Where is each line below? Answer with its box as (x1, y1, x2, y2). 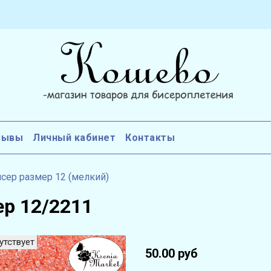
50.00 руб (145, 246, 198, 261)
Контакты (125, 131, 175, 143)
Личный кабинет (33, 131, 116, 143)
